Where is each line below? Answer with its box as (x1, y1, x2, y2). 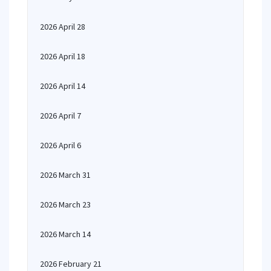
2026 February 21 (40, 258, 102, 269)
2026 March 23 (40, 199, 91, 210)
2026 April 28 (40, 21, 85, 32)
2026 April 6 (40, 140, 81, 151)
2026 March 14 (40, 229, 91, 240)
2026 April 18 (40, 51, 85, 62)
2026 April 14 (40, 80, 85, 91)
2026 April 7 (40, 110, 81, 121)
